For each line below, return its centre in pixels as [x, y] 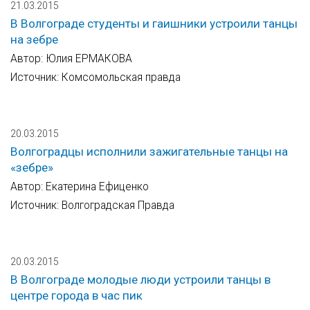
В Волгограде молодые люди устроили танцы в [140, 280]
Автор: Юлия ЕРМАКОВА [71, 59]
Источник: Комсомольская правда [95, 77]
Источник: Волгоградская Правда [92, 206]
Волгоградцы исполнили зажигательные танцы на [149, 152]
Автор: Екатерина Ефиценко [80, 187]
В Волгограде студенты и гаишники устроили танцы [154, 24]
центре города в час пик [76, 296]
